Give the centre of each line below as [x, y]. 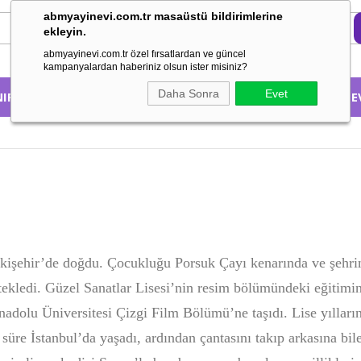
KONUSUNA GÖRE [142, 97]
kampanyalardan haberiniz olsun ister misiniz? [145, 67]
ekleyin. [65, 31]
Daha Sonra [189, 93]
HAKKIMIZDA [266, 97]
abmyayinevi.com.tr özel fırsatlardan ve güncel [145, 54]
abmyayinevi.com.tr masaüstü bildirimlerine [163, 16]
